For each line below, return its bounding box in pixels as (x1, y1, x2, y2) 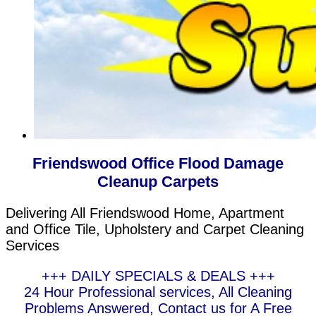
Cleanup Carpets (97, 173, 219, 191)
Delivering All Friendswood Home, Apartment (6, 205, 284, 221)
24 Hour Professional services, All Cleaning (24, 284, 292, 300)
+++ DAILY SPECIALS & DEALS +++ (41, 268, 275, 284)
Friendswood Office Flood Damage (32, 154, 284, 173)
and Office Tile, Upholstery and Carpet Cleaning (6, 221, 304, 238)
